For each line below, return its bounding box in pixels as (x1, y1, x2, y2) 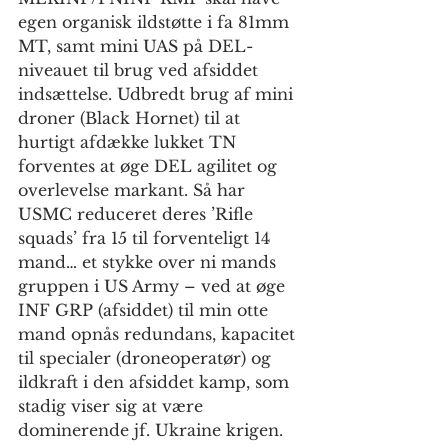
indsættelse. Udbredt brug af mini (18, 84, 298, 105)
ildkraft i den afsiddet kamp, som (18, 372, 294, 393)
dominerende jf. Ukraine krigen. (18, 420, 283, 441)
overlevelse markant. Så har (18, 180, 250, 201)
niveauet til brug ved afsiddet (18, 60, 263, 81)
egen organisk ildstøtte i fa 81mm (18, 12, 294, 33)
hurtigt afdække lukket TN (18, 132, 241, 153)
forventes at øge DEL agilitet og (18, 156, 282, 177)
